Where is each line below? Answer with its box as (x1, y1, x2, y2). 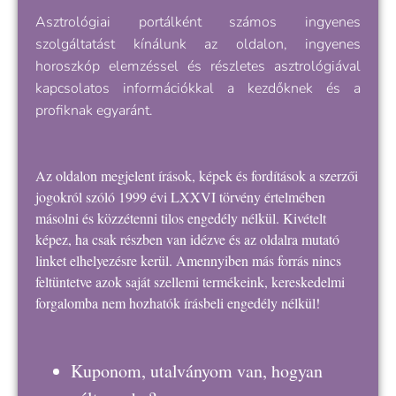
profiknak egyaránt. (35, 100, 153, 120)
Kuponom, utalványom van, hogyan (71, 358, 323, 383)
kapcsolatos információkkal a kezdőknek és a (35, 78, 361, 98)
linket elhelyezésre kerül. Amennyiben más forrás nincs (35, 250, 341, 270)
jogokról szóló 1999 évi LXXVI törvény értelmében (35, 187, 325, 206)
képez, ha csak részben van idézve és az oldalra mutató (35, 229, 339, 248)
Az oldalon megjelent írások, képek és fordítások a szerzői (35, 165, 358, 185)
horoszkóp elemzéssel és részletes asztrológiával (35, 56, 361, 76)
